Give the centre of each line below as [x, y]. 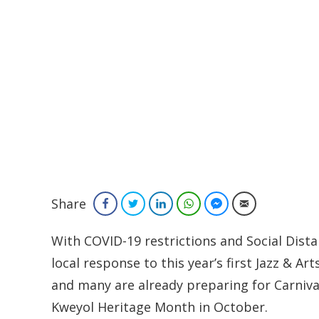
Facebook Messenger [270, 203]
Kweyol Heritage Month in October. [159, 307]
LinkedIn [188, 203]
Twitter [158, 203]
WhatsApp [220, 203]
